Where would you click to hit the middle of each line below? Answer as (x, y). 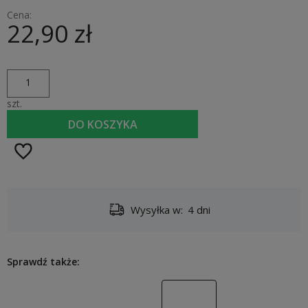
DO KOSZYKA (102, 124)
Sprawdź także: (43, 262)
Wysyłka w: (156, 210)
